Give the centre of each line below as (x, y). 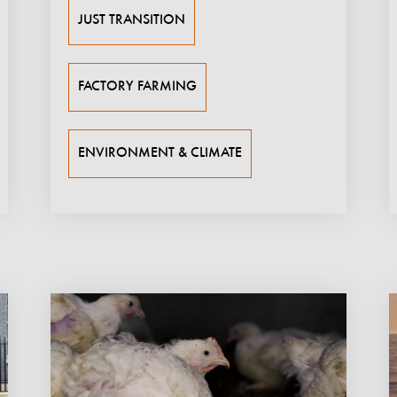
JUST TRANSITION (131, 20)
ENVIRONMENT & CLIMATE (160, 153)
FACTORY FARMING (137, 86)
